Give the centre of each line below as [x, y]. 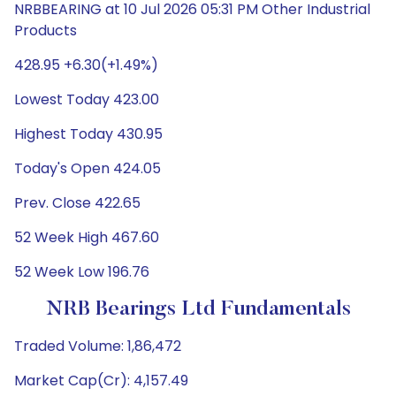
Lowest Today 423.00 [87, 99]
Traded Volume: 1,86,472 [98, 346]
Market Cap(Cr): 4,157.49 [101, 381]
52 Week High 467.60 [87, 237]
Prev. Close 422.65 [77, 203]
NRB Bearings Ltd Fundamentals [198, 309]
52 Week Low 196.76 [82, 272]
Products [46, 30]
